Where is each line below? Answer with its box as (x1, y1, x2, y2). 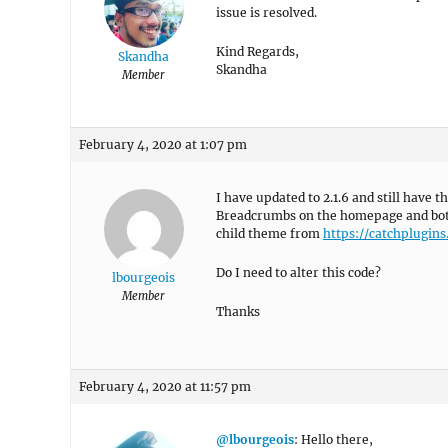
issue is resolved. (216, 5, 317, 20)
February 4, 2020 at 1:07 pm (79, 137, 247, 152)
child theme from (216, 226, 323, 241)
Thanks (216, 304, 260, 319)
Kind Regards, (216, 44, 299, 59)
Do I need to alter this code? (216, 265, 381, 280)
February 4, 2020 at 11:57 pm (79, 379, 251, 394)
